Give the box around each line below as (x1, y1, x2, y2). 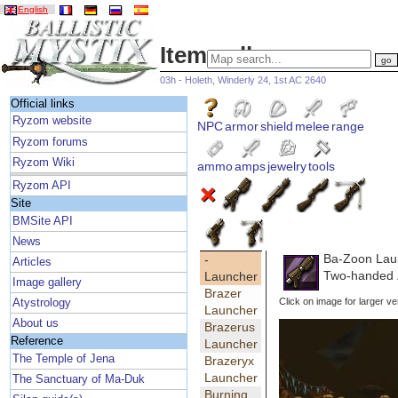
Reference (10, 335, 63, 348)
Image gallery (12, 275, 83, 289)
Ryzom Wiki (12, 155, 76, 169)
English (18, 4, 48, 15)
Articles (12, 255, 52, 268)
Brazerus (203, 320, 255, 335)
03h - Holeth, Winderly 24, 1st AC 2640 (160, 75, 326, 86)
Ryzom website (12, 115, 92, 128)
